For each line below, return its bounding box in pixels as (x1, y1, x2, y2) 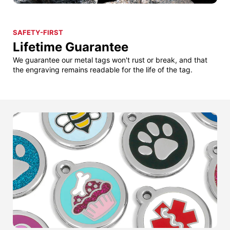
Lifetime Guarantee (13, 40, 128, 55)
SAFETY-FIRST (13, 28, 63, 37)
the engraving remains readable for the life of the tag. (13, 65, 193, 74)
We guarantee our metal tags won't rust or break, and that (13, 55, 207, 65)
